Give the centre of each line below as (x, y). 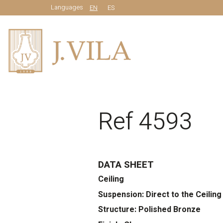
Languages (68, 7)
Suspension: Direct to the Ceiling (160, 194)
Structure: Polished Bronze (149, 210)
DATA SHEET (126, 165)
